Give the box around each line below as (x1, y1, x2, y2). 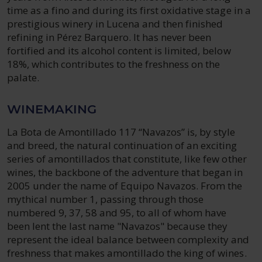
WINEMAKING (7, 102, 96, 116)
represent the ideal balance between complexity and (7, 233, 250, 246)
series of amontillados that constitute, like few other (7, 152, 247, 166)
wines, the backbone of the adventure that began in (7, 166, 243, 179)
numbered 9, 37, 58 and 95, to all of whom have (7, 206, 227, 219)
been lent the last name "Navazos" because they (7, 219, 228, 233)
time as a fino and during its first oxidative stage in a (7, 4, 251, 17)
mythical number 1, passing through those (7, 192, 204, 206)
